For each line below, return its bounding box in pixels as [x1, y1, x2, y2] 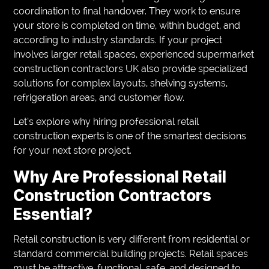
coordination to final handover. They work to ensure [13, 5, 241, 17]
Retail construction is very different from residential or [13, 233, 250, 245]
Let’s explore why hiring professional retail [13, 115, 199, 127]
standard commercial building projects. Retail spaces [13, 247, 249, 259]
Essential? [13, 204, 93, 223]
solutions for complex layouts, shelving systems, [13, 77, 228, 89]
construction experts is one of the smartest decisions [13, 130, 247, 142]
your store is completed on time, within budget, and [13, 19, 241, 31]
